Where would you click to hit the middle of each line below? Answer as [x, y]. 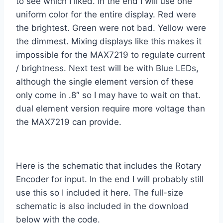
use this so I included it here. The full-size [100, 193]
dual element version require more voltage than [111, 109]
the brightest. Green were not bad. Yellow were [111, 28]
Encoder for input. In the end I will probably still [110, 179]
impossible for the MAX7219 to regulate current [111, 55]
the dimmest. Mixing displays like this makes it [109, 42]
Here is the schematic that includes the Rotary [109, 166]
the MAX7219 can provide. [69, 122]
